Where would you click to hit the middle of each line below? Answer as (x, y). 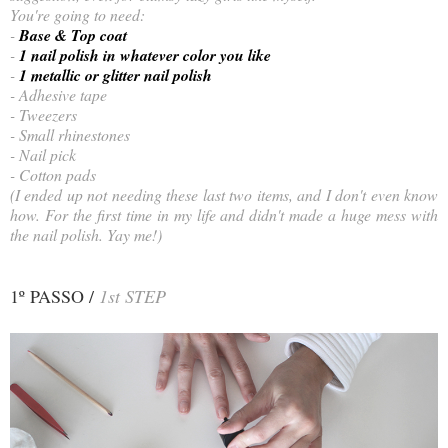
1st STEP (132, 295)
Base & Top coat (73, 34)
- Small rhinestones (72, 134)
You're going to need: (77, 14)
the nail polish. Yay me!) (86, 234)
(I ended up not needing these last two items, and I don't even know (224, 194)
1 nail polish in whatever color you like (147, 54)
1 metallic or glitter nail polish (115, 74)
